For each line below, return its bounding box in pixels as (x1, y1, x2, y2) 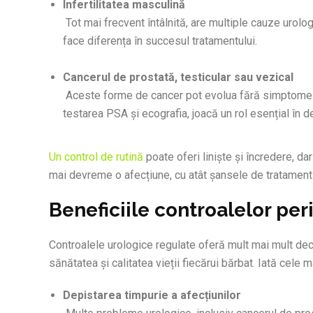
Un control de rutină (49, 150, 143, 164)
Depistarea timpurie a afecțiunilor (63, 289, 241, 303)
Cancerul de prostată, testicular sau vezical (63, 71, 293, 85)
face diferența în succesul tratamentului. (63, 34, 257, 48)
